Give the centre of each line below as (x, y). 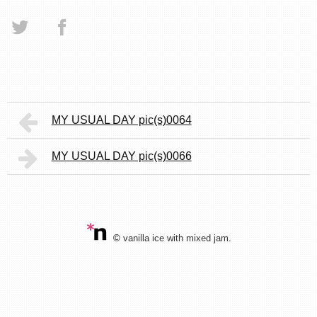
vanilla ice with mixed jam (175, 238)
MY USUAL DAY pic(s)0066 (121, 156)
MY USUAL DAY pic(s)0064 (121, 120)
